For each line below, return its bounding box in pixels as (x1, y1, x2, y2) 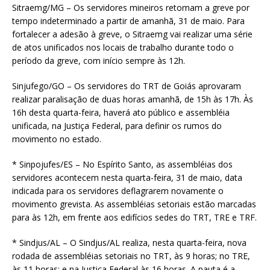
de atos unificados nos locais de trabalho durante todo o (12, 41, 234, 53)
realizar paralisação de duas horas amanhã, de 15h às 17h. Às (12, 93, 253, 105)
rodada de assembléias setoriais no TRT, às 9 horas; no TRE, (12, 250, 250, 262)
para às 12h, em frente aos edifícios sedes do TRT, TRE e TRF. (12, 211, 257, 223)
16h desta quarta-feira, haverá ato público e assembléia (12, 106, 230, 118)
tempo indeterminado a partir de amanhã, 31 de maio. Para (12, 14, 245, 27)
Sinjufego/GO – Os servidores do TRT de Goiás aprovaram (12, 80, 241, 92)
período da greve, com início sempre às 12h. (12, 54, 185, 66)
